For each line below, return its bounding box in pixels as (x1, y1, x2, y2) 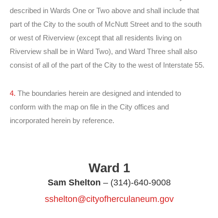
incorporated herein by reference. (10, 116, 114, 125)
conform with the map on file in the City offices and (10, 103, 169, 111)
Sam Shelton (47, 178, 103, 187)
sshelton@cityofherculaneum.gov (44, 194, 174, 204)
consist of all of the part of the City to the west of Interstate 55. (10, 61, 204, 69)
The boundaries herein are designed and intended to (18, 89, 181, 97)
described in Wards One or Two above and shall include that (10, 6, 199, 15)
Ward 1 (88, 161, 130, 175)
